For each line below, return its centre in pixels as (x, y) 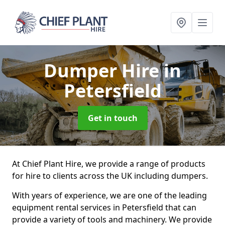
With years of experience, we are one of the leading (109, 195)
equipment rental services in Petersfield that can (104, 207)
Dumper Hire (104, 71)
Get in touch (113, 118)
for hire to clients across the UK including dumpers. (110, 176)
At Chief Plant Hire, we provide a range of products (109, 164)
